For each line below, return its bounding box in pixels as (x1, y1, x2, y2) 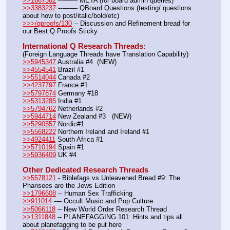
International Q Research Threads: (23, 42, 146, 51)
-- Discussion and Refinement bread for (72, 19, 190, 27)
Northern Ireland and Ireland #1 (56, 127, 149, 136)
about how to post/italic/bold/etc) (23, 11, 119, 20)
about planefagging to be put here (23, 220, 122, 228)
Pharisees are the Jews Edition (23, 182, 115, 190)
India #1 (56, 97, 82, 105)
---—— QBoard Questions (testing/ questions (56, 4, 191, 12)
